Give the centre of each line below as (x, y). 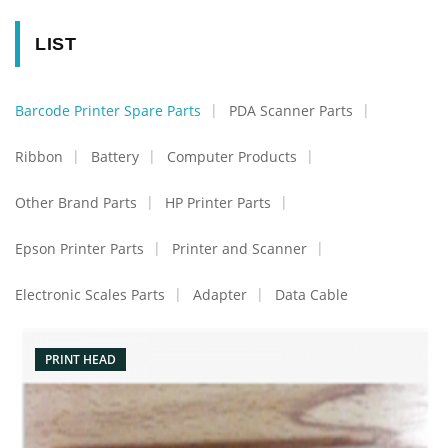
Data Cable (311, 294)
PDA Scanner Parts (291, 110)
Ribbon (39, 156)
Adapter (220, 294)
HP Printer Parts (218, 202)
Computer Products (232, 156)
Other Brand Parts (76, 202)
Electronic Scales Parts (90, 294)
